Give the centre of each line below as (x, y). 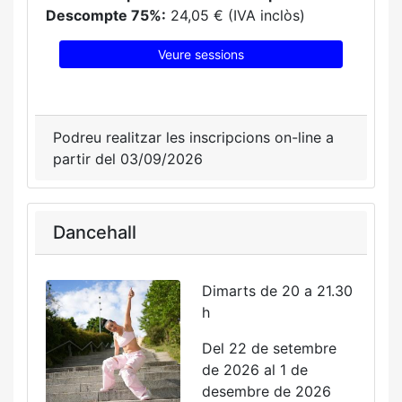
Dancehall (95, 232)
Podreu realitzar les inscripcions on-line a (193, 137)
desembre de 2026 (267, 391)
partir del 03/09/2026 (128, 159)
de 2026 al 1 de (255, 370)
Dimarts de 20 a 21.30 (277, 291)
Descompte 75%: (106, 15)
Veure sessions (201, 54)
